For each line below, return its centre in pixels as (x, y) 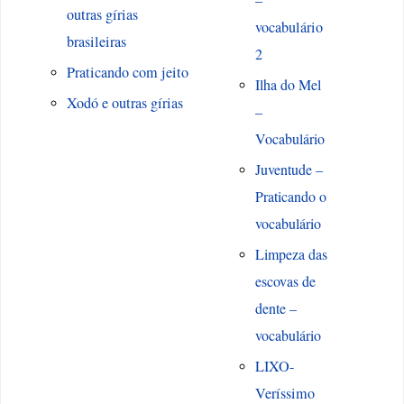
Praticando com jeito (127, 73)
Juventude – (289, 170)
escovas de (285, 281)
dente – (275, 308)
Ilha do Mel (288, 85)
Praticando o (290, 197)
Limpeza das (291, 254)
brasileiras (96, 42)
